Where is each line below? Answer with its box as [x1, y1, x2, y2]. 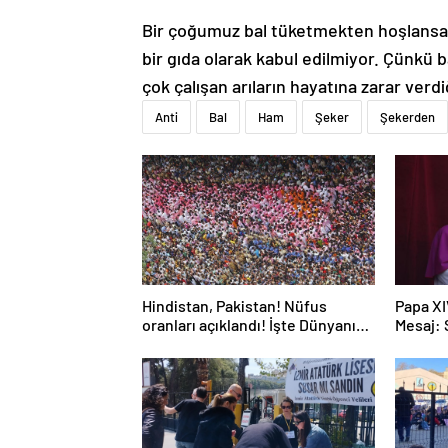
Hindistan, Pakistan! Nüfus [142, 296, 327, 316]
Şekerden [380, 109, 435, 126]
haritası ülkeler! [142, 353, 252, 373]
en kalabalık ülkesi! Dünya [142, 334, 321, 354]
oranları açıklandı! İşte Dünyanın [142, 315, 365, 335]
